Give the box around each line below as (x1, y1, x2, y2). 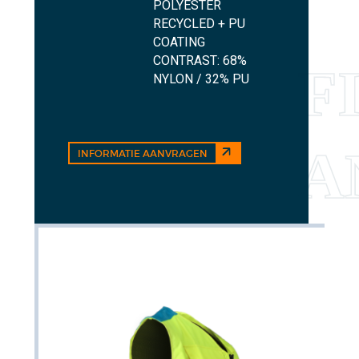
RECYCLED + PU (152, 16, 245, 32)
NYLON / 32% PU (152, 71, 249, 87)
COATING (152, 34, 205, 50)
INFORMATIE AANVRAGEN (77, 147, 208, 159)
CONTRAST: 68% (152, 53, 247, 69)
